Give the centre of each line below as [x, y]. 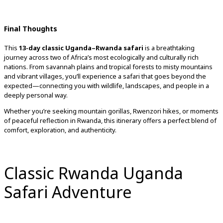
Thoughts [40, 29]
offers [153, 120]
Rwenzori [148, 111]
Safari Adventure [68, 192]
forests [144, 66]
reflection [55, 120]
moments [204, 111]
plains [86, 66]
